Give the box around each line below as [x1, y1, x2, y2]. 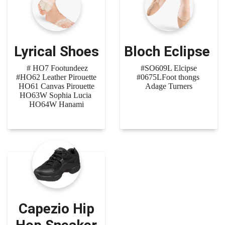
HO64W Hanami [29, 100, 84, 109]
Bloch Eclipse [124, 43, 213, 60]
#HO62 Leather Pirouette [16, 73, 96, 82]
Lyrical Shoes [14, 43, 99, 60]
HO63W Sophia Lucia [19, 91, 93, 100]
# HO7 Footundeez [25, 64, 88, 73]
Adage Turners [145, 82, 192, 91]
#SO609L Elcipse [141, 64, 197, 73]
